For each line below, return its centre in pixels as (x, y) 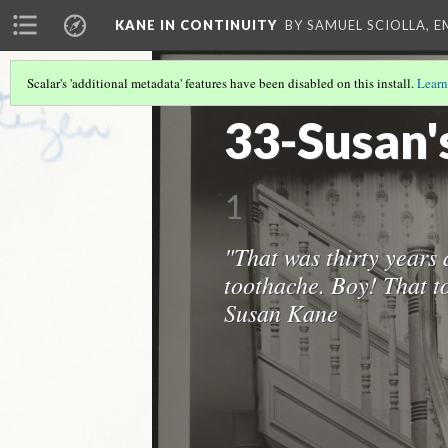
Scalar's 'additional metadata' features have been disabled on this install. (222, 83)
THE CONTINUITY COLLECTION (317, 97)
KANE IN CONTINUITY (196, 25)
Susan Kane (281, 312)
